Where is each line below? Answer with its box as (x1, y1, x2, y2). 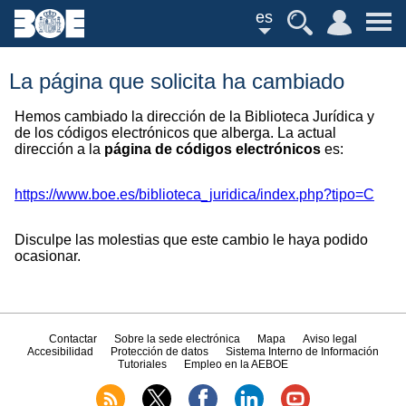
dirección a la (14, 141, 104, 157)
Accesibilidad (26, 345, 93, 359)
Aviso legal (303, 333, 358, 346)
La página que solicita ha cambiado (9, 69, 344, 93)
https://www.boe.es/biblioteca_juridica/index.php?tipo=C (14, 187, 374, 202)
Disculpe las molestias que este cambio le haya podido (14, 232, 368, 247)
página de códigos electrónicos (104, 141, 321, 157)
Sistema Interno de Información (226, 345, 380, 359)
